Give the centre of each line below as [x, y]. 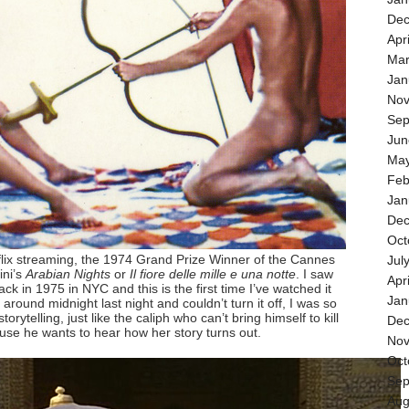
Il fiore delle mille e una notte [213, 274]
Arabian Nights [68, 274]
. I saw [315, 274]
